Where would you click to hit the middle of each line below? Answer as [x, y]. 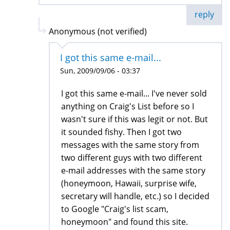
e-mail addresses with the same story [133, 170]
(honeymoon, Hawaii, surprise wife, [129, 183]
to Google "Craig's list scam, [115, 209]
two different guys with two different [132, 157]
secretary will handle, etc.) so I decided [135, 196]
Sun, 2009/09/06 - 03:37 [100, 70]
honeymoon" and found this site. [124, 222]
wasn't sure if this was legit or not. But [135, 119]
